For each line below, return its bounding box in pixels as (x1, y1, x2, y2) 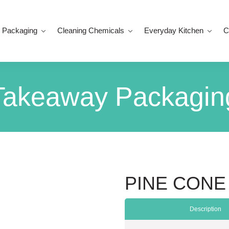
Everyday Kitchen (144, 26, 204, 35)
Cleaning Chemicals (57, 26, 125, 35)
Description (190, 205, 221, 213)
